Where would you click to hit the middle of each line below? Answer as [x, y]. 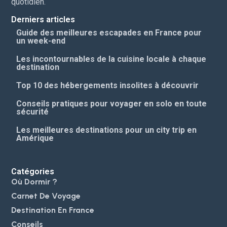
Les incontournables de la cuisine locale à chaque [111, 59]
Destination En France [53, 210]
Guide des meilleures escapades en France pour [109, 32]
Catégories [33, 171]
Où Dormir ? [34, 181]
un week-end [41, 41]
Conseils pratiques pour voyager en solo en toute [112, 103]
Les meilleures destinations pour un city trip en [107, 130]
